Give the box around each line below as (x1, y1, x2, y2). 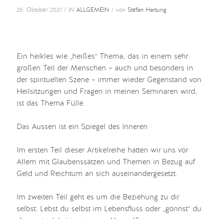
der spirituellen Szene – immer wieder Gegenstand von (16, 77, 201, 84)
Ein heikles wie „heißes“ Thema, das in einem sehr (16, 53, 188, 61)
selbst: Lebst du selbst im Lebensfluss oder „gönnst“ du (16, 206, 201, 213)
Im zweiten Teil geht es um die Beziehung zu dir (16, 194, 179, 201)
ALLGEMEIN (76, 7, 109, 13)
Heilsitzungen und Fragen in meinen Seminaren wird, (16, 88, 197, 96)
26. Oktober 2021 (16, 7, 62, 13)
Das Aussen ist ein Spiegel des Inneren (16, 124, 148, 131)
